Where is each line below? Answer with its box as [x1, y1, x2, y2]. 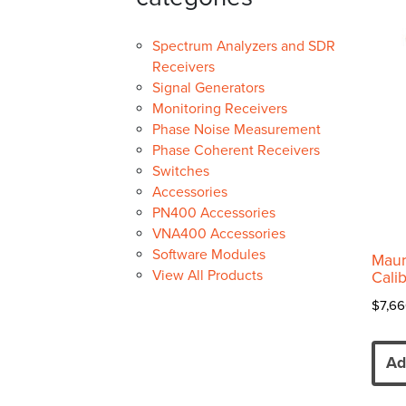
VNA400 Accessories [152, 225, 285, 244]
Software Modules [152, 246, 266, 265]
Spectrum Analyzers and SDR [152, 37, 335, 56]
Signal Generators [152, 79, 265, 98]
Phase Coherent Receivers [152, 141, 320, 160]
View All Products [152, 266, 263, 285]
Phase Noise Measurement [152, 121, 321, 140]
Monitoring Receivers [152, 100, 287, 119]
